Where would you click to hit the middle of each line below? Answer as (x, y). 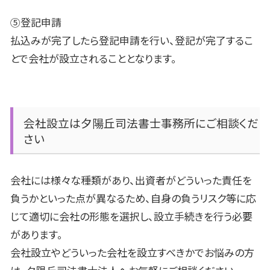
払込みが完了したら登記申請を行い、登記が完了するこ (132, 40)
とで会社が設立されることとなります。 (93, 58)
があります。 (36, 234)
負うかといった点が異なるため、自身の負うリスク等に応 (133, 198)
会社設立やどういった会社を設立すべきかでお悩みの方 (132, 252)
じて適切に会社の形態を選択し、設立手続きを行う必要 (131, 216)
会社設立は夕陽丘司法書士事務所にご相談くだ (141, 122)
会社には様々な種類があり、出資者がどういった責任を (131, 180)
